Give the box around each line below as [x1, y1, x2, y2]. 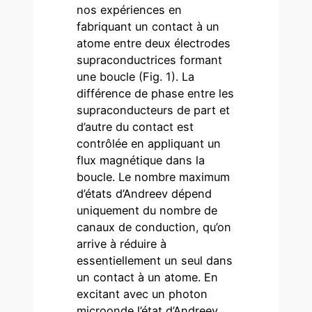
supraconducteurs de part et [77, 103, 231, 118]
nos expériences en [77, 3, 182, 17]
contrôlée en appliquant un [77, 136, 221, 151]
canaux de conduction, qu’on [77, 220, 232, 235]
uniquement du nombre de [77, 203, 218, 218]
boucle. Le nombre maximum [77, 170, 231, 185]
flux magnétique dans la [77, 153, 205, 168]
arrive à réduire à [77, 237, 167, 251]
